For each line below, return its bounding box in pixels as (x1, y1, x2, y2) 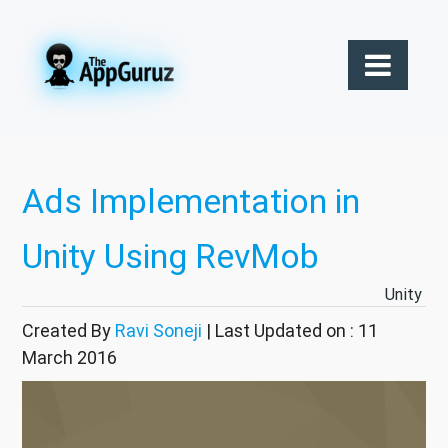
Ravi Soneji (115, 319, 202, 343)
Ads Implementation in (22, 180, 360, 223)
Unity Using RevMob (22, 235, 319, 278)
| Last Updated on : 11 (202, 319, 378, 343)
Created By (22, 319, 115, 343)
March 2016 (22, 346, 117, 370)
